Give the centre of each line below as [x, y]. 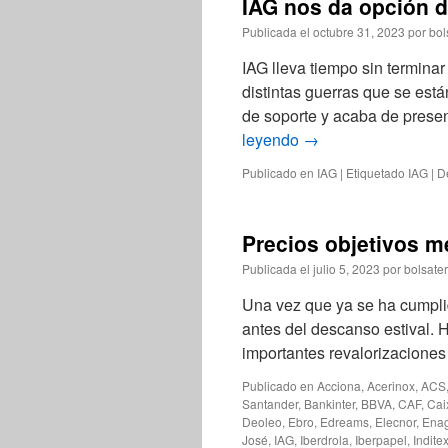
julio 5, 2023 [346, 268]
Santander [270, 403]
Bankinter [329, 403]
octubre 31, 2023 [359, 31]
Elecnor [395, 421]
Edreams [344, 421]
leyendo [272, 139]
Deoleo [262, 421]
